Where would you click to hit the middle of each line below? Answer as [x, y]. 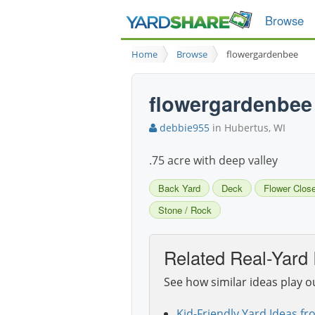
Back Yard [179, 188]
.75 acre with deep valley [213, 161]
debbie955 [183, 128]
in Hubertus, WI [247, 128]
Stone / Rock [185, 210]
